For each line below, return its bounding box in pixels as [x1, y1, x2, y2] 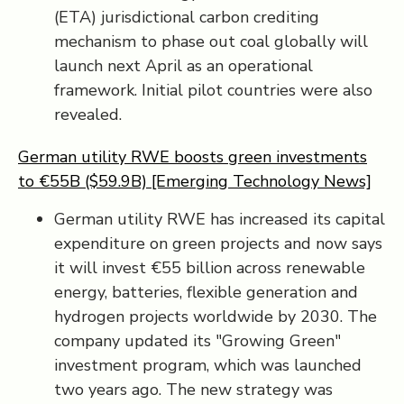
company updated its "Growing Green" [54, 330, 341, 352]
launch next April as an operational [54, 55, 313, 77]
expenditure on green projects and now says [54, 233, 382, 254]
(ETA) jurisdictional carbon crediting [54, 6, 319, 28]
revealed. [54, 104, 122, 125]
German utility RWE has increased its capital [54, 208, 385, 230]
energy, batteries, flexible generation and [54, 281, 358, 303]
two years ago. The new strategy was [54, 379, 333, 400]
